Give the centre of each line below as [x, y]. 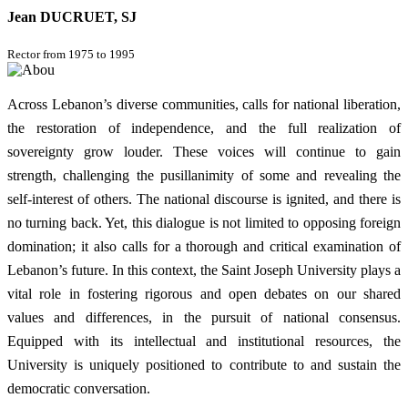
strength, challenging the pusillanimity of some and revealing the [204, 175]
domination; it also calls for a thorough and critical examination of [204, 246]
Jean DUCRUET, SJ [72, 17]
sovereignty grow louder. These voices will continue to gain [204, 151]
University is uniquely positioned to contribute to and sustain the [204, 364]
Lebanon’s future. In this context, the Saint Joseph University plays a [204, 270]
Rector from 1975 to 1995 [71, 54]
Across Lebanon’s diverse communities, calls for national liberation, [204, 104]
